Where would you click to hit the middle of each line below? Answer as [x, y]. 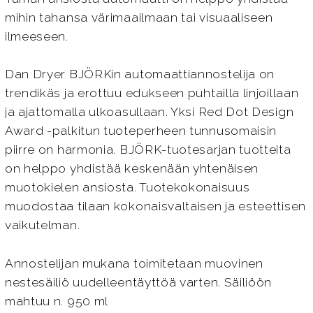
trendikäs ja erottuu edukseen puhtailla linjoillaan [152, 93]
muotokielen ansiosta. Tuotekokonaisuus [127, 188]
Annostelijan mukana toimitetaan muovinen [134, 264]
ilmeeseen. [36, 36]
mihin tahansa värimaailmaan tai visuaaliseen [139, 17]
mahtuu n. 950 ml [56, 301]
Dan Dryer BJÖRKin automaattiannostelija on [140, 74]
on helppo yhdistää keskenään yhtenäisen [131, 169]
